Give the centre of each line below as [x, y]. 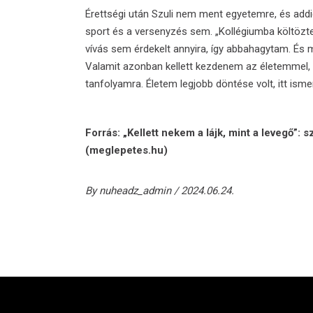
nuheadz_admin [137, 191]
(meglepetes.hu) [126, 151]
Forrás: [104, 133]
